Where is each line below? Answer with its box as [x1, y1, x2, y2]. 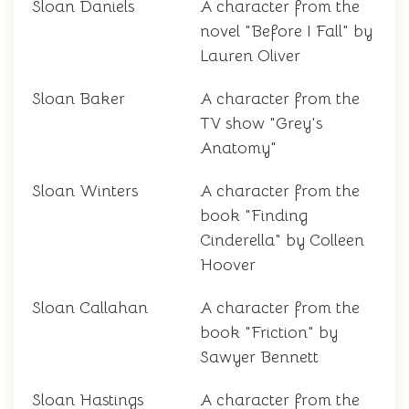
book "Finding [200, 205, 308, 226]
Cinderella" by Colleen [200, 230, 364, 251]
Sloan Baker [32, 89, 125, 110]
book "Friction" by [200, 322, 338, 343]
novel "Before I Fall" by [200, 21, 372, 42]
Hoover [200, 255, 256, 276]
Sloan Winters [32, 181, 138, 202]
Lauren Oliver [200, 46, 300, 67]
